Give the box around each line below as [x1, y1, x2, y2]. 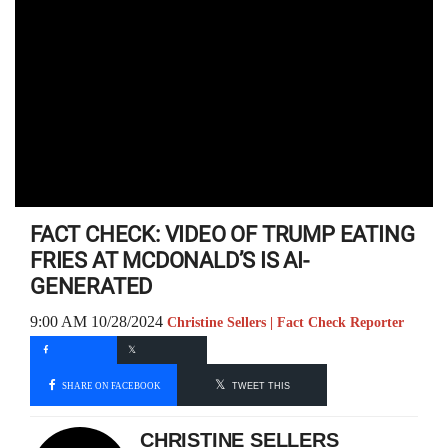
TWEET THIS [231, 380, 290, 391]
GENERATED [30, 274, 153, 299]
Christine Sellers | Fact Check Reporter [167, 315, 404, 330]
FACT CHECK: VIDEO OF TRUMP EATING [30, 222, 415, 247]
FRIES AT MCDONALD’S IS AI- [30, 248, 309, 273]
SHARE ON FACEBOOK [60, 380, 161, 390]
